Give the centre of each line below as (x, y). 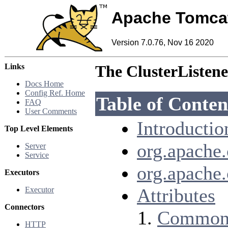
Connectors (24, 207)
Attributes (176, 196)
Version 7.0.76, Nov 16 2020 (163, 43)
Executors (22, 172)
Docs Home (44, 84)
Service (37, 155)
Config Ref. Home (55, 93)
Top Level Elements (39, 129)
